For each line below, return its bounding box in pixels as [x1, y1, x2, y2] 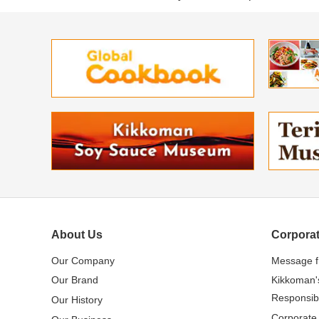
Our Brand [51, 274, 98, 286]
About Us [51, 228, 103, 241]
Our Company [51, 254, 115, 266]
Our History [51, 294, 103, 305]
